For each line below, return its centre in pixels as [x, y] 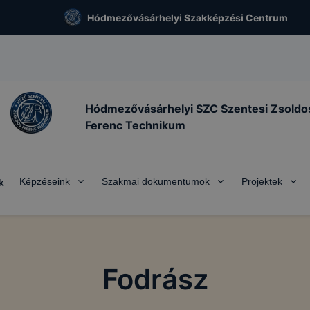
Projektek [262, 181]
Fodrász [155, 279]
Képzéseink [45, 181]
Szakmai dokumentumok [156, 181]
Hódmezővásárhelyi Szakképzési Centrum [188, 17]
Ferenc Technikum [135, 125]
